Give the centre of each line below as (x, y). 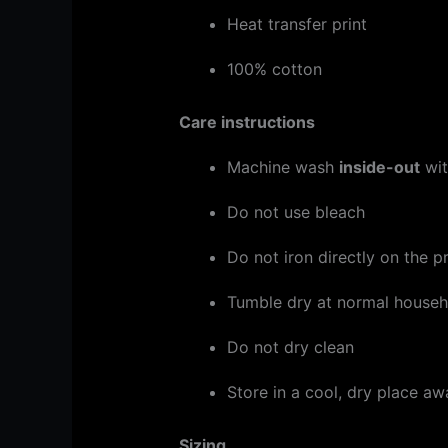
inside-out (379, 167)
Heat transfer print (296, 24)
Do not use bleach (295, 212)
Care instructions (246, 122)
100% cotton (274, 69)
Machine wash (282, 167)
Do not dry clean (290, 347)
